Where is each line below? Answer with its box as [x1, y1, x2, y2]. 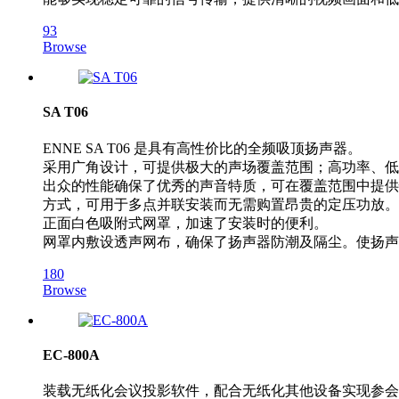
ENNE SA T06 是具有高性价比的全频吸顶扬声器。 [43, 140, 362, 156]
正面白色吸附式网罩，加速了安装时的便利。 [43, 215, 328, 231]
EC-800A [43, 346, 100, 362]
